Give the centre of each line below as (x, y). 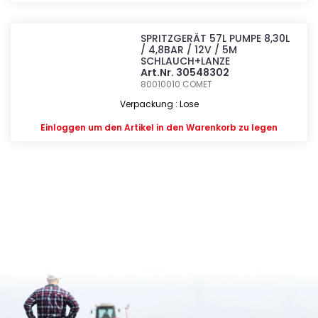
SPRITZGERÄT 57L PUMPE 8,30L (215, 38)
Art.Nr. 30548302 (185, 72)
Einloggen (63, 127)
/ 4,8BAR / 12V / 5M (189, 50)
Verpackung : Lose (159, 104)
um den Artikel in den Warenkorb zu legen (182, 127)
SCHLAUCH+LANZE (186, 61)
